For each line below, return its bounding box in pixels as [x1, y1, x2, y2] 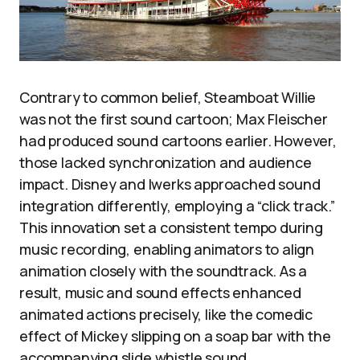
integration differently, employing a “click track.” [19, 195, 335, 215]
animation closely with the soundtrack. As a [19, 260, 308, 280]
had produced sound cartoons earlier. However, [19, 130, 337, 150]
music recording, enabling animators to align [19, 239, 315, 259]
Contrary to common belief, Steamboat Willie [19, 87, 317, 107]
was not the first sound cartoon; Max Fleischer [19, 108, 328, 129]
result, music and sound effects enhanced [19, 282, 301, 302]
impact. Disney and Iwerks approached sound [19, 174, 321, 194]
